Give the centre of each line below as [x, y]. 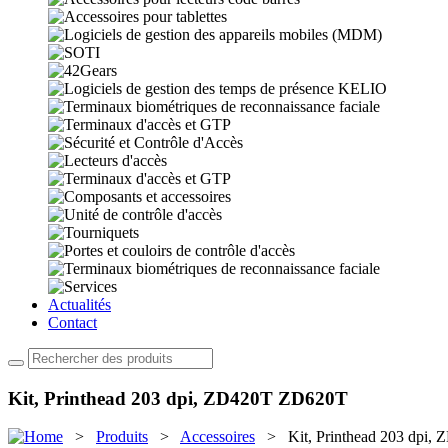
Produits [122, 437]
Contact [72, 322]
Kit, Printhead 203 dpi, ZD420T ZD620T [178, 398]
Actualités [79, 304]
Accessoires [217, 437]
